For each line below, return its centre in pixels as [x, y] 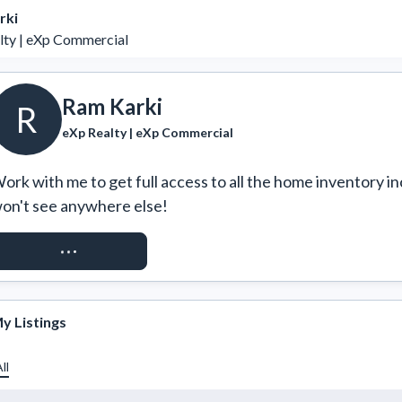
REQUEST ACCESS [69, 251]
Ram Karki [112, 106]
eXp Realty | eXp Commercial [148, 132]
